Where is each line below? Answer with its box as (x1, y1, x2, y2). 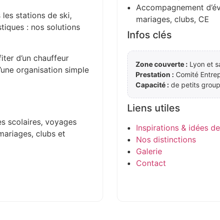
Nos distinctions (136, 134, 196, 144)
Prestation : (136, 70, 174, 79)
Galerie (136, 146, 162, 156)
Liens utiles (127, 102, 180, 114)
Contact (136, 158, 166, 168)
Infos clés (127, 28, 172, 41)
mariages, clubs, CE (136, 14, 209, 24)
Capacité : (136, 80, 169, 89)
